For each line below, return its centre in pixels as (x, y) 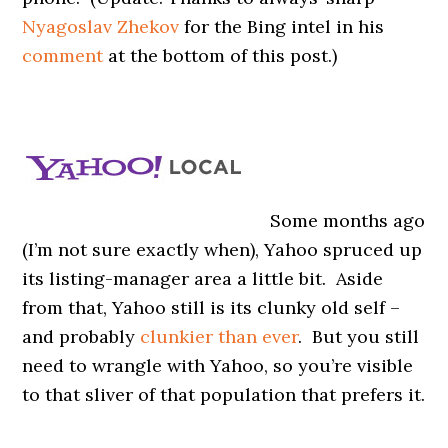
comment (63, 55)
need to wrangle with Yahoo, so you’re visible (218, 365)
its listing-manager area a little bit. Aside (203, 278)
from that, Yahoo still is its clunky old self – (211, 307)
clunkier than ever (219, 336)
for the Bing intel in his (282, 26)
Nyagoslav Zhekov (101, 26)
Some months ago (348, 220)
